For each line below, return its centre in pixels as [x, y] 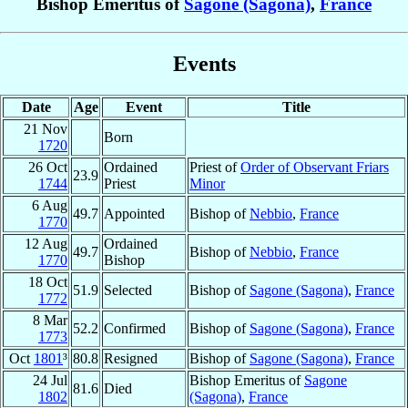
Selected [128, 290]
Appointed [134, 213]
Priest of [215, 167]
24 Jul [50, 380]
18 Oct [48, 281]
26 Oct [48, 167]
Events [204, 63]
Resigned [131, 358]
